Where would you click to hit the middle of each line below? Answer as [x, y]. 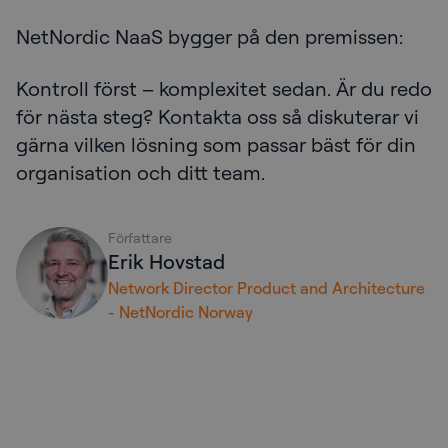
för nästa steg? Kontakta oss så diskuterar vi [217, 117]
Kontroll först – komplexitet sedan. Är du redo [224, 89]
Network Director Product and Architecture [266, 288]
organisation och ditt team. [140, 173]
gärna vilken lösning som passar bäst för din [216, 145]
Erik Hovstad [166, 262]
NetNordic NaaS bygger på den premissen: [209, 37]
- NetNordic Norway [180, 312]
